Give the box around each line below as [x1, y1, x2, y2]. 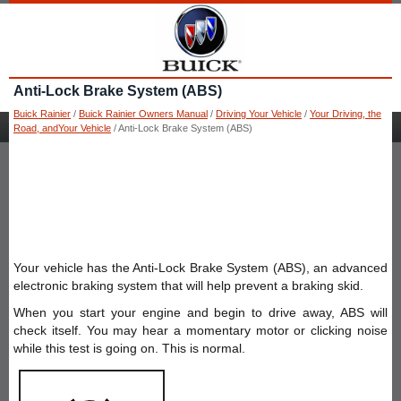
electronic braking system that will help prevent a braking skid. [13, 277, 363, 293]
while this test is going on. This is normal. [13, 340, 245, 355]
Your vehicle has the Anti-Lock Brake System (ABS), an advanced [13, 260, 388, 275]
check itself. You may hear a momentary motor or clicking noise [13, 322, 388, 337]
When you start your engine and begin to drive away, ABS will [13, 304, 388, 320]
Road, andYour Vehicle [13, 122, 111, 133]
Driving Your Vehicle [216, 107, 302, 119]
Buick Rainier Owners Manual [79, 107, 208, 119]
